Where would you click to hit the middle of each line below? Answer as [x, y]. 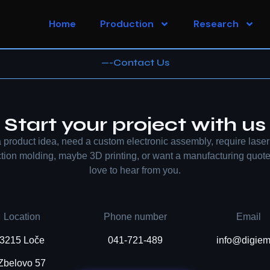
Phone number [135, 217]
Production [127, 24]
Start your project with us [135, 125]
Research [216, 24]
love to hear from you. [135, 171]
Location [22, 217]
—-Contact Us [135, 62]
